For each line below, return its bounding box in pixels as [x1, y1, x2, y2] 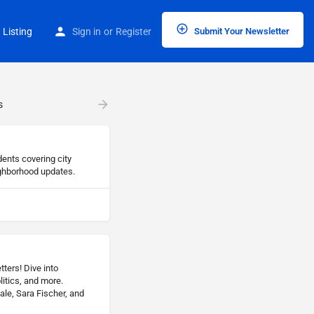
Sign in [72, 25, 101, 37]
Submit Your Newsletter [192, 25, 289, 36]
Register [116, 25, 151, 37]
